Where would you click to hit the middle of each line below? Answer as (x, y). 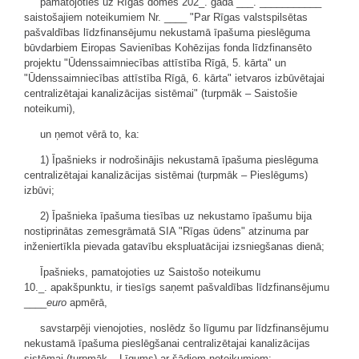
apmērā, (87, 302)
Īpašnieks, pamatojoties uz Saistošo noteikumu (150, 272)
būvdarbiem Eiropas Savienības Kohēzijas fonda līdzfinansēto (168, 47)
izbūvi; (39, 190)
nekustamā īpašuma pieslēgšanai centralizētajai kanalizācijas (167, 343)
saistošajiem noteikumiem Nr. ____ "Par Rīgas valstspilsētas (166, 17)
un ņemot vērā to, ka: (90, 134)
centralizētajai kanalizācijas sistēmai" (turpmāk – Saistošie (161, 93)
